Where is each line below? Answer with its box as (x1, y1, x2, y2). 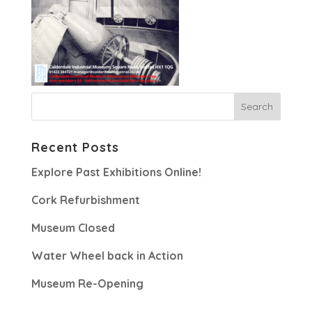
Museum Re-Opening (31, 276, 143, 290)
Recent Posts (31, 139, 119, 155)
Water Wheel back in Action (31, 249, 183, 263)
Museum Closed (31, 221, 115, 235)
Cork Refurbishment (31, 193, 140, 207)
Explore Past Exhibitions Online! (31, 165, 201, 179)
